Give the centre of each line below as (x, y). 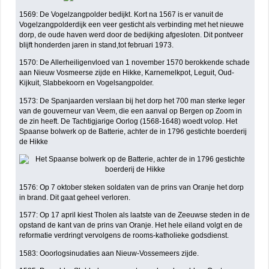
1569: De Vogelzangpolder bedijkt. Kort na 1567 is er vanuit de (122, 14)
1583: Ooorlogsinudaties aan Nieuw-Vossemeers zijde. (109, 253)
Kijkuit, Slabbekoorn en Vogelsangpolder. (87, 83)
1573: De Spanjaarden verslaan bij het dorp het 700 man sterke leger (132, 101)
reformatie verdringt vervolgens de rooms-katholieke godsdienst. (124, 236)
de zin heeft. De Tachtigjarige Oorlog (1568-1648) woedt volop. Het (128, 121)
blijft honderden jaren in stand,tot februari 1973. (97, 45)
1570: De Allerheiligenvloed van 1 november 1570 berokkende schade (135, 63)
